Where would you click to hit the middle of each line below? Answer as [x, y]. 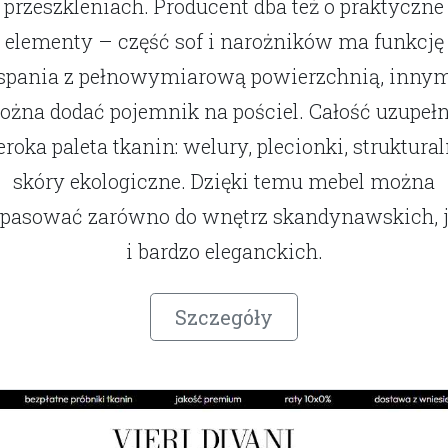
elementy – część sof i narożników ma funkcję [224, 41]
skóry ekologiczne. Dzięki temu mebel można [224, 181]
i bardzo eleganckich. [224, 251]
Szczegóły [224, 317]
